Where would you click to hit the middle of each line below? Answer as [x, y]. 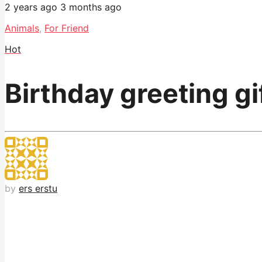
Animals [22, 28]
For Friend [67, 28]
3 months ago [91, 7]
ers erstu [38, 189]
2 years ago [31, 7]
